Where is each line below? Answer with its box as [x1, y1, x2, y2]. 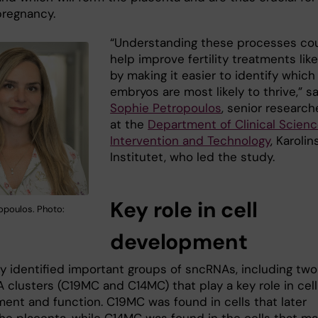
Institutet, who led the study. [110, 148, 279, 165]
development [110, 227, 248, 256]
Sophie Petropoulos [110, 99, 222, 116]
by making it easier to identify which [110, 67, 316, 83]
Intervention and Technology [110, 132, 271, 148]
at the [110, 116, 148, 132]
